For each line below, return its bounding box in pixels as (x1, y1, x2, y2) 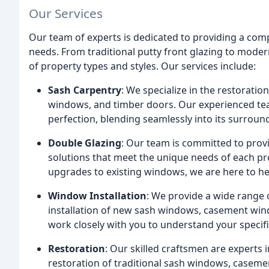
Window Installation (48, 189, 147, 202)
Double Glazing (48, 136, 121, 150)
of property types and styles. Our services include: (29, 59, 256, 73)
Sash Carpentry (48, 83, 121, 97)
